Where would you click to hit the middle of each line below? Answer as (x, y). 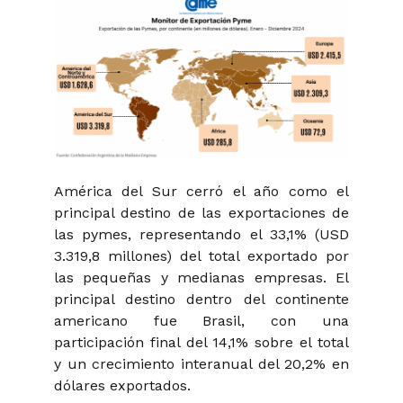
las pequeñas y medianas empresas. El (201, 277)
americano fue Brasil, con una (201, 320)
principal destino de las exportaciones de (201, 212)
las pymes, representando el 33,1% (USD (201, 234)
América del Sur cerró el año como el (201, 191)
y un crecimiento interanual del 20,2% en (201, 363)
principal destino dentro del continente (201, 299)
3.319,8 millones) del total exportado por (201, 255)
